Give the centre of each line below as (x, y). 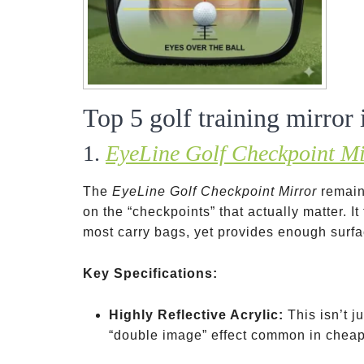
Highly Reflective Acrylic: (196, 315)
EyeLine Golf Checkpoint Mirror (214, 191)
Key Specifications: (150, 273)
